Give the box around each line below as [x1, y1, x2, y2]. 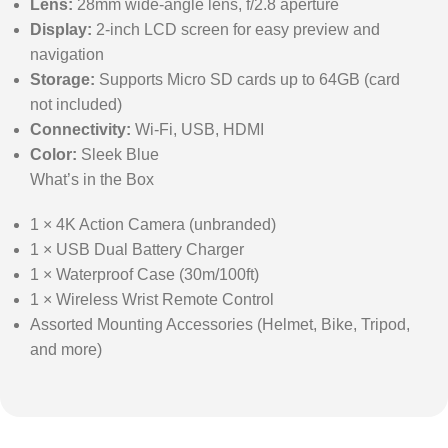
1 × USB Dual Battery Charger [30, 240, 244, 258]
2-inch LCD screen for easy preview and [92, 20, 380, 38]
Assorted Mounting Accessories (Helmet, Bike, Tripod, [30, 315, 410, 333]
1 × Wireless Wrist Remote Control [30, 290, 274, 308]
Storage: [30, 70, 95, 88]
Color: [30, 145, 77, 163]
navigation [30, 45, 104, 63]
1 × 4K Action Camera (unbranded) [30, 215, 276, 233]
